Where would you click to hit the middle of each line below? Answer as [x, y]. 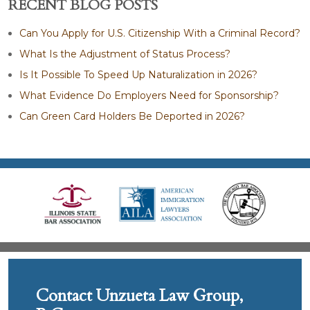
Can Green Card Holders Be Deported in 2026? [132, 116]
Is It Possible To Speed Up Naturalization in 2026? [138, 74]
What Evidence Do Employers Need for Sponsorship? [149, 95]
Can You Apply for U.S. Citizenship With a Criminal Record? [160, 33]
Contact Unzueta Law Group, [139, 295]
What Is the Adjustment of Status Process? [125, 54]
